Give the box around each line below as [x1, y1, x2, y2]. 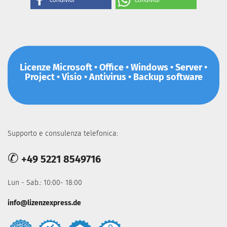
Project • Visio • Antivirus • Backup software [24, 71, 203, 83]
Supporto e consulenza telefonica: [8, 129, 118, 138]
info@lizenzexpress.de [8, 199, 81, 207]
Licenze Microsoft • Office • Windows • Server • [20, 61, 207, 73]
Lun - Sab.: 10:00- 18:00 [8, 178, 82, 187]
